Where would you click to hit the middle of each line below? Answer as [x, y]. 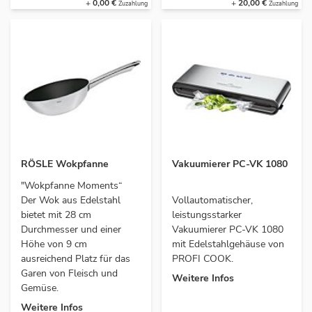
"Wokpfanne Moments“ [72, 185]
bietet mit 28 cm [56, 214]
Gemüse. [40, 288]
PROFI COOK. [202, 258]
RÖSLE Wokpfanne [65, 164]
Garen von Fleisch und [69, 273]
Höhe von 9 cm [54, 244]
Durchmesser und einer [71, 229]
